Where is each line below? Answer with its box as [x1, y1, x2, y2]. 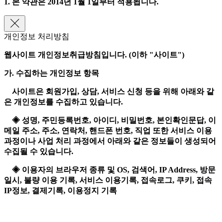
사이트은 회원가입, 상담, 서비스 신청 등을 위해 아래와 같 [4, 87, 214, 96]
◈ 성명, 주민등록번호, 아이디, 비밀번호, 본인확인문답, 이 [4, 116, 216, 125]
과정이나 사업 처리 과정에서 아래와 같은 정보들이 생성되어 [4, 137, 216, 146]
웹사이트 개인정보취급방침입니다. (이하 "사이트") [4, 51, 186, 59]
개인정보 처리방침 [4, 32, 69, 41]
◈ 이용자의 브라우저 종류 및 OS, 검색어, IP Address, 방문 [4, 166, 216, 174]
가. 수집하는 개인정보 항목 [4, 69, 99, 78]
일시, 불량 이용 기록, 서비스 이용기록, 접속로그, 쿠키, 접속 [4, 176, 212, 185]
